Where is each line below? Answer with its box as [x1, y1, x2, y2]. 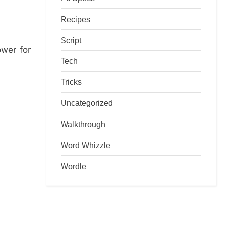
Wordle [61, 161, 86, 171]
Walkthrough [61, 120, 105, 129]
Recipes [61, 14, 90, 24]
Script [61, 35, 81, 45]
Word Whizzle [61, 141, 110, 150]
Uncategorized [61, 98, 113, 108]
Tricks [61, 77, 82, 87]
